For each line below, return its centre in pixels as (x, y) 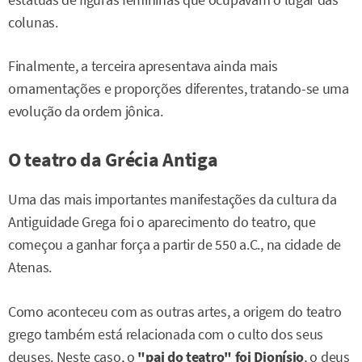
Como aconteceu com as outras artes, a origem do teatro (175, 311)
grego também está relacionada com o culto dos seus (166, 334)
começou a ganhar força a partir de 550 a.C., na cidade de (175, 245)
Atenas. (30, 268)
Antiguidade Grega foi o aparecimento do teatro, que (162, 223)
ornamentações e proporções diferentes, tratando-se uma (179, 89)
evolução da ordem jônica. (86, 112)
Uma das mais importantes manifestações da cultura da (173, 200)
